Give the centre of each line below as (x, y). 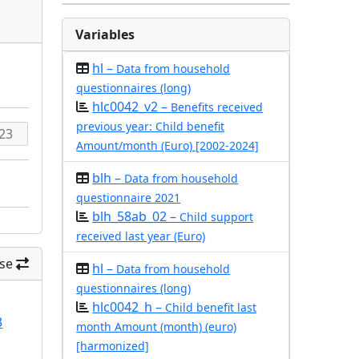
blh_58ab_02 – (136, 216)
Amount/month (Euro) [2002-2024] (168, 145)
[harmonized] (113, 346)
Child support (217, 217)
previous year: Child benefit (151, 126)
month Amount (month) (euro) (157, 327)
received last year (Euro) (141, 236)
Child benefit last (211, 307)
